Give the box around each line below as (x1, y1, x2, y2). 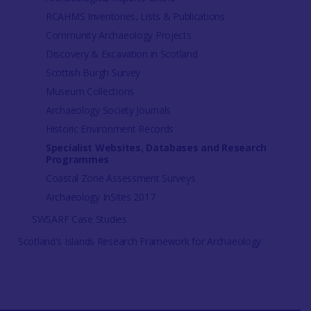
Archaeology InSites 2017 (45, 190, 155, 204)
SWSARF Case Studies (31, 212, 127, 226)
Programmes (45, 153, 110, 167)
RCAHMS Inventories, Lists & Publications (45, 10, 225, 24)
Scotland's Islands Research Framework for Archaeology (17, 235, 262, 249)
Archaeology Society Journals (45, 103, 171, 117)
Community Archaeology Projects (45, 28, 192, 42)
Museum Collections (45, 85, 134, 99)
